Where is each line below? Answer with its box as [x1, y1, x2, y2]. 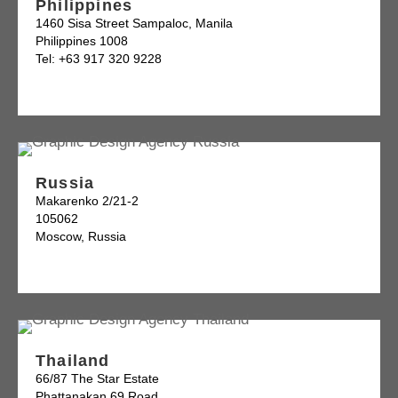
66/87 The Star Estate [36, 371, 159, 386]
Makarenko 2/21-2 [36, 194, 139, 209]
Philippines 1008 [36, 34, 128, 49]
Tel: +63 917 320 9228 [36, 52, 162, 67]
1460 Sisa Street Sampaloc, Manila [36, 16, 233, 31]
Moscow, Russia [36, 229, 126, 244]
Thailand [36, 352, 110, 370]
